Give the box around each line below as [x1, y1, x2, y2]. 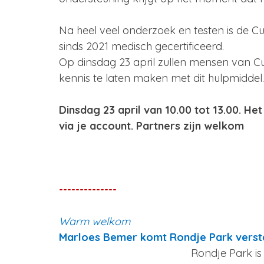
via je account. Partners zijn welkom [59, 119, 244, 133]
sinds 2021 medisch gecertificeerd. [59, 39, 224, 53]
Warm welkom [59, 214, 130, 228]
